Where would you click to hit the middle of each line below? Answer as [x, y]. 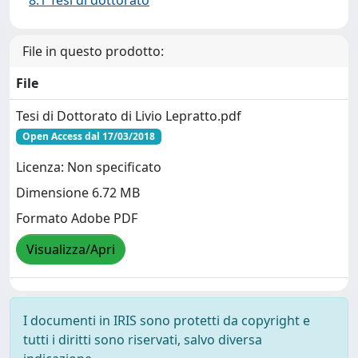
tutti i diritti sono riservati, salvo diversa [143, 340]
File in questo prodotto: [93, 51]
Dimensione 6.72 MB [78, 193]
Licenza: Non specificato [89, 167]
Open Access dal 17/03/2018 [88, 136]
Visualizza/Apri [71, 250]
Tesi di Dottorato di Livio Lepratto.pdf [129, 116]
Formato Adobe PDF [77, 219]
